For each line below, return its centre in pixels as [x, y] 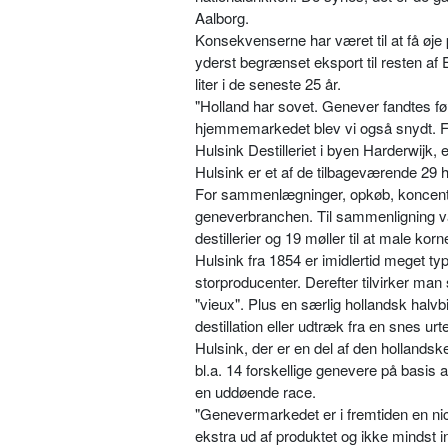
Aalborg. [222, 18]
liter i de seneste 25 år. [268, 84]
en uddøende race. [255, 392]
